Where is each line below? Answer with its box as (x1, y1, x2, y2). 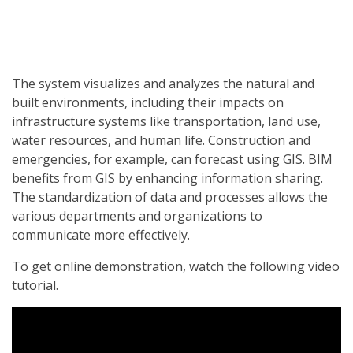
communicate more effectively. (12, 226, 190, 243)
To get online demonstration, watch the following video (12, 258, 340, 275)
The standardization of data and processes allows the (12, 188, 328, 206)
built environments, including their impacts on (12, 94, 284, 111)
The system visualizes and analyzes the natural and (12, 75, 314, 92)
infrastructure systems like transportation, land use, (12, 113, 321, 130)
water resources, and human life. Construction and (12, 132, 310, 149)
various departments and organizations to (12, 207, 262, 225)
